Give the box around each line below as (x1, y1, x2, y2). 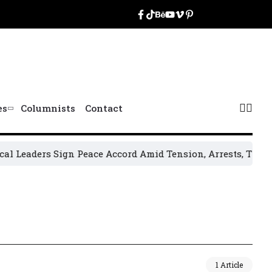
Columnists (21, 102, 76, 115)
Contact (84, 102, 123, 115)
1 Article (216, 260, 243, 270)
